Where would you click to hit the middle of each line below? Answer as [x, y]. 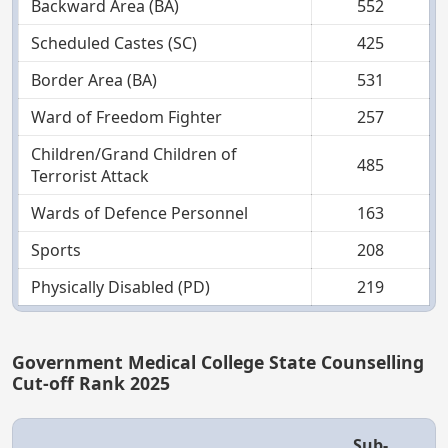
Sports [56, 249]
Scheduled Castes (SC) [114, 42]
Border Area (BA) [94, 79]
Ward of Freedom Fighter [126, 116]
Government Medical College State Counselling [218, 361]
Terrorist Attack [90, 175]
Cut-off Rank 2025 [91, 382]
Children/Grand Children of [134, 153]
